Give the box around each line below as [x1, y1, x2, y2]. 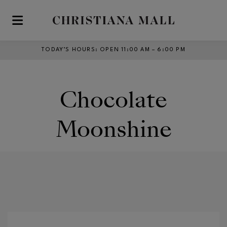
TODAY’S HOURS [42, 47, 95, 53]
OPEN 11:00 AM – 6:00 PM [100, 47, 185, 53]
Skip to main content [9, 20, 82, 29]
